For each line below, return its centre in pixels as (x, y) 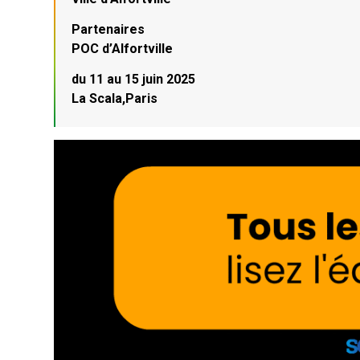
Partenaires (108, 30)
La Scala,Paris (115, 98)
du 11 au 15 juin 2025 (134, 79)
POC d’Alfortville (123, 49)
